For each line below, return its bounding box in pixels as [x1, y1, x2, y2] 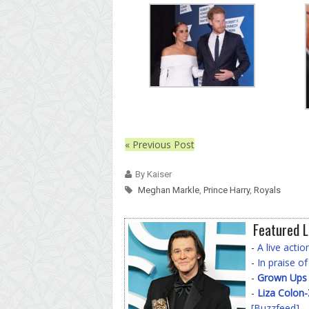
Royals [254, 184, 281, 195]
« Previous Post [125, 137, 195, 151]
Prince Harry [203, 184, 250, 195]
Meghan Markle [138, 184, 199, 195]
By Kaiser [135, 168, 172, 179]
